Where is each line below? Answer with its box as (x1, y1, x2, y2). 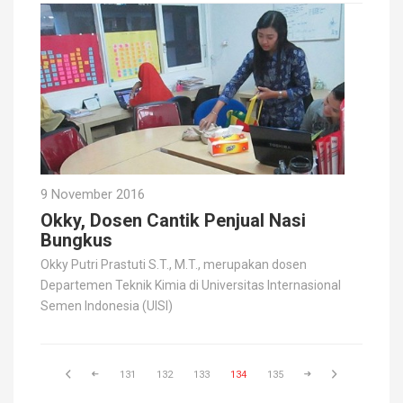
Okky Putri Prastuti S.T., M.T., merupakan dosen (40, 256, 307, 272)
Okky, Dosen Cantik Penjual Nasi (40, 209, 306, 231)
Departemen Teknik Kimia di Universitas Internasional (40, 277, 341, 292)
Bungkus (40, 228, 112, 251)
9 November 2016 (40, 185, 145, 202)
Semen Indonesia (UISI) (40, 298, 173, 313)
